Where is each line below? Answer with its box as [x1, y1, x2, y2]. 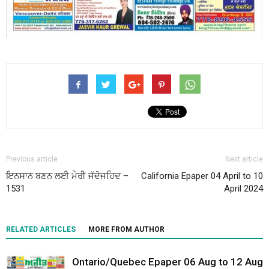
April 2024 [224, 183, 263, 194]
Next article [225, 154, 263, 163]
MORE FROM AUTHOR [88, 225, 165, 234]
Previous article [6, 154, 58, 163]
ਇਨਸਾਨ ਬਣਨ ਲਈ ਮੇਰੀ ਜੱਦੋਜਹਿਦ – [6, 170, 128, 181]
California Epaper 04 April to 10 [141, 170, 263, 181]
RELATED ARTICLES [6, 225, 76, 234]
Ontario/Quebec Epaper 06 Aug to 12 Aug [72, 255, 263, 268]
